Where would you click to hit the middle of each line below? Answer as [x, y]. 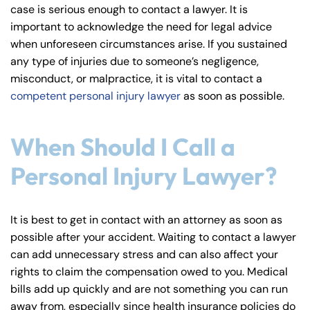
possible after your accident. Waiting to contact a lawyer [153, 237]
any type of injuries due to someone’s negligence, [135, 61]
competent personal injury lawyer [95, 95]
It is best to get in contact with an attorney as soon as [146, 219]
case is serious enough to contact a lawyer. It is [129, 9]
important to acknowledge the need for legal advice [141, 26]
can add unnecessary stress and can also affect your [144, 254]
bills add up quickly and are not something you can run [149, 289]
